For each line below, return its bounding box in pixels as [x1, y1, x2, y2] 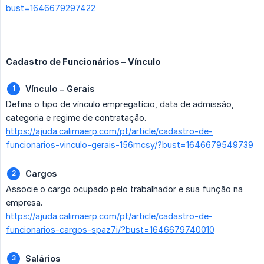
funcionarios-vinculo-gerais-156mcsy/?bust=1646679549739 [6, 140, 253, 150]
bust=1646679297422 [6, 3, 95, 14]
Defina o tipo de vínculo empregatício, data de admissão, [6, 99, 234, 110]
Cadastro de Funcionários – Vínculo [6, 57, 161, 67]
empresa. [6, 197, 42, 208]
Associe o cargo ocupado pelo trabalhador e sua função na [6, 184, 243, 194]
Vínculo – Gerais [25, 84, 94, 94]
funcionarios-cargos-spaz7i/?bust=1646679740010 [6, 225, 214, 235]
